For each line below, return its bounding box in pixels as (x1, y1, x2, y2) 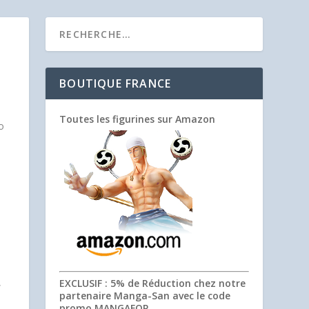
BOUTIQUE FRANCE (59, 76, 172, 91)
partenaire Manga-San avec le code (59, 289, 231, 302)
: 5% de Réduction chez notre (102, 277, 246, 290)
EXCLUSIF (59, 277, 103, 290)
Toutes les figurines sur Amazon (59, 112, 216, 126)
